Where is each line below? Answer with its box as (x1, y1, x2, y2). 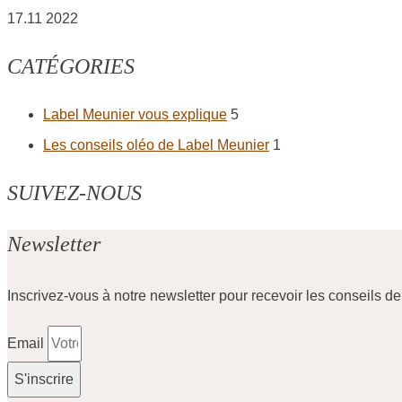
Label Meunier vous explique (43, 107, 227, 123)
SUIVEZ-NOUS (7, 181, 142, 205)
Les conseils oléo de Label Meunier (43, 137, 269, 153)
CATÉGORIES (7, 55, 135, 79)
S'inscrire (14, 371, 74, 388)
